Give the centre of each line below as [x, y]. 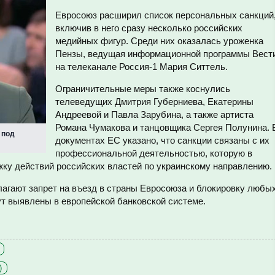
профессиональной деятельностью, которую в [154, 153]
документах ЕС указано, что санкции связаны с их [162, 140]
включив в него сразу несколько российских [149, 28]
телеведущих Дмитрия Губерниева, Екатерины [154, 102]
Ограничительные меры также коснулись [143, 89]
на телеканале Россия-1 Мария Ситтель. [141, 67]
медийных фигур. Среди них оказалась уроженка [159, 41]
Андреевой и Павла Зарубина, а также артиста [154, 114]
